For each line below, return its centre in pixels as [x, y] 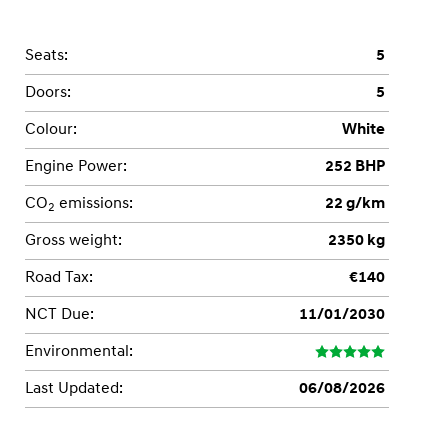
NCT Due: [59, 314]
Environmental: [78, 351]
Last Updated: [73, 388]
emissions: [93, 203]
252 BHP [355, 166]
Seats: [46, 55]
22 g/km [355, 203]
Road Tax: [58, 277]
